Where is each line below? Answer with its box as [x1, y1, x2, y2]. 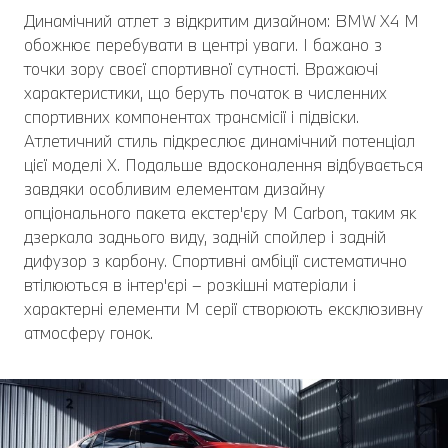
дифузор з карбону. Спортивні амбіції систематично [24, 249, 407, 271]
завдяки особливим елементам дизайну [24, 177, 325, 199]
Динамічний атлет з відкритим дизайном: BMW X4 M [24, 9, 419, 31]
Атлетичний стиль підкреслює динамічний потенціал [24, 129, 415, 151]
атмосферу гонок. [24, 321, 153, 343]
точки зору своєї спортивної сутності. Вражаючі [24, 57, 378, 79]
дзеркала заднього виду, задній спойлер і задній [24, 225, 386, 247]
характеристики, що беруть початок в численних [24, 81, 387, 103]
